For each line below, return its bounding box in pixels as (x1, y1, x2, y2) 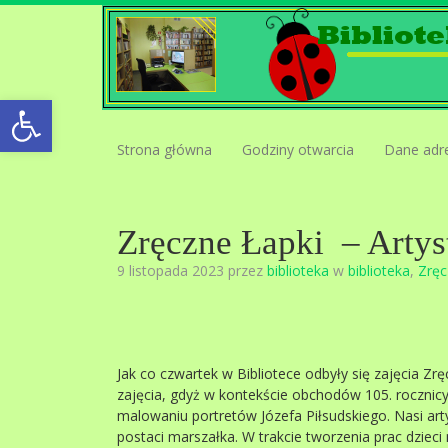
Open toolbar (9, 87, 117, 130)
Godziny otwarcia (242, 140, 354, 159)
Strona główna (117, 140, 212, 159)
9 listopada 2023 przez (117, 261, 267, 280)
